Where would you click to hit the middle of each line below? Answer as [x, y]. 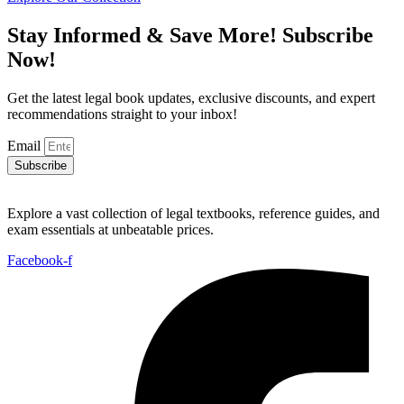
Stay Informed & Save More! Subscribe [190, 35]
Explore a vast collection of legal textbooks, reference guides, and [193, 213]
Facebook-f [40, 260]
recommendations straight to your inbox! [122, 114]
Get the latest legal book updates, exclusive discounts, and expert [191, 97]
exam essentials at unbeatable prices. [112, 229]
